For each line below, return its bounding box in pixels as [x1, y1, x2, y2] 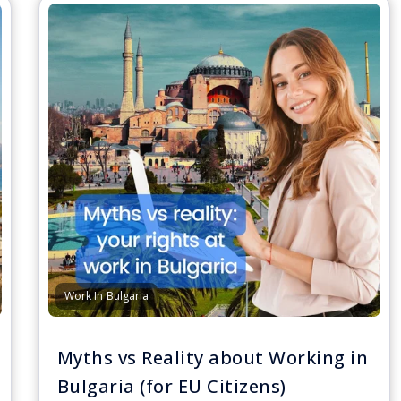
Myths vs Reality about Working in [56, 346, 369, 370]
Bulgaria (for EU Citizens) [56, 374, 286, 398]
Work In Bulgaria [64, 288, 149, 303]
